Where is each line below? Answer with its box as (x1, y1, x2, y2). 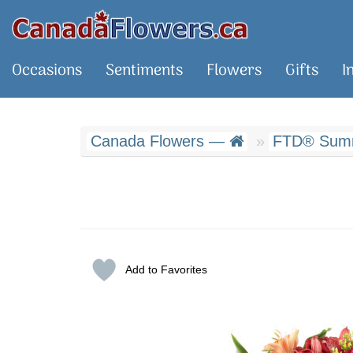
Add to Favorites (124, 263, 207, 276)
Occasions (12, 58, 82, 84)
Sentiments (106, 58, 183, 84)
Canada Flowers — (91, 132, 229, 150)
